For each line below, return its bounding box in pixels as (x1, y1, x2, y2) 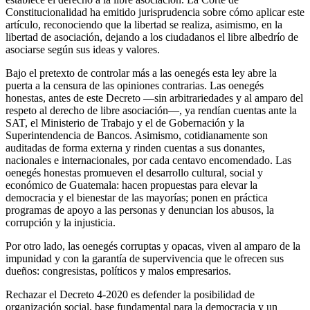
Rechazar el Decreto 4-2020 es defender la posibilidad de (6, 288, 255, 300)
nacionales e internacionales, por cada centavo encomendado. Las (6, 154, 291, 166)
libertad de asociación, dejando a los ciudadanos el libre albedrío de (6, 30, 298, 43)
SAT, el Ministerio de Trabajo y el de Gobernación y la (6, 116, 244, 129)
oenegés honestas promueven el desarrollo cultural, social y (6, 166, 263, 179)
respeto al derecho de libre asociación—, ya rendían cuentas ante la (6, 104, 297, 116)
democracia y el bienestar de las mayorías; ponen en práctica (6, 191, 268, 203)
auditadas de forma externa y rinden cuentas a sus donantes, (6, 141, 265, 154)
